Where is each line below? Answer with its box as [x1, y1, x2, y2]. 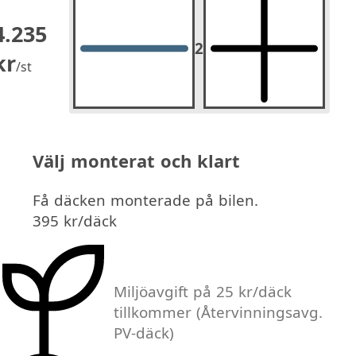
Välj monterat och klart [33, 149, 241, 173]
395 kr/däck [33, 211, 118, 232]
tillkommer [114, 301, 197, 323]
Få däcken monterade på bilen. [33, 190, 259, 211]
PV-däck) [114, 322, 175, 343]
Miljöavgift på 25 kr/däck [114, 281, 292, 302]
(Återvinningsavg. [196, 301, 323, 323]
